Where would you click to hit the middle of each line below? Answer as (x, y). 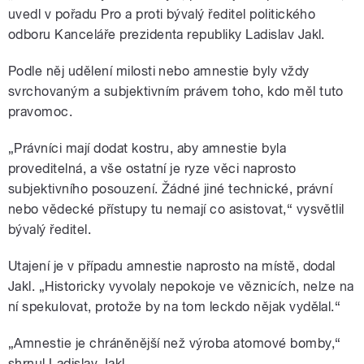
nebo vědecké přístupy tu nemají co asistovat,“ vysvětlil (176, 210)
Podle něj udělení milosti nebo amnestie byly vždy (159, 71)
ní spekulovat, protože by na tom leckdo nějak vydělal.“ (175, 307)
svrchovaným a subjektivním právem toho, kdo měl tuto (176, 92)
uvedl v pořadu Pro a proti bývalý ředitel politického (162, 15)
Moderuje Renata (121, 12)
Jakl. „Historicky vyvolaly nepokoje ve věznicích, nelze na (181, 287)
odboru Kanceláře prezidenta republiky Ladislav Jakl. (167, 35)
